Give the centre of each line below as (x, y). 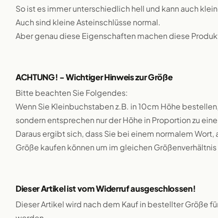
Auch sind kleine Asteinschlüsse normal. (88, 22)
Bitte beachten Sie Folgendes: (72, 93)
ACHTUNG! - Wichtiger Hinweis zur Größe (94, 77)
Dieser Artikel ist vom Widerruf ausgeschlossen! (106, 189)
